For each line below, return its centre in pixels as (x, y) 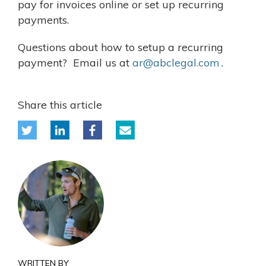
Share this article (60, 105)
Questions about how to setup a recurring (121, 47)
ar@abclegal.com (176, 63)
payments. (43, 20)
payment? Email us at (75, 63)
